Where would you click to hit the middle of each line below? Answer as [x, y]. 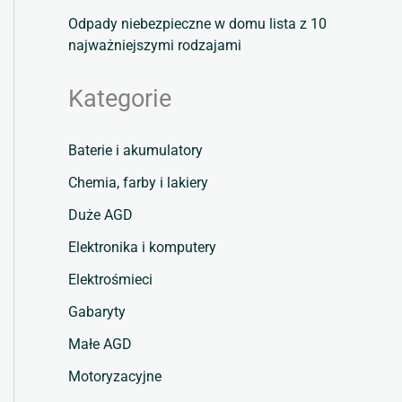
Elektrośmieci [110, 280]
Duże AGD [100, 215]
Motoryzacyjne [115, 377]
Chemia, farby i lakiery [138, 183]
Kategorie [120, 99]
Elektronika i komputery [142, 248]
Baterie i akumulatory [135, 151]
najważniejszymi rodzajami [155, 46]
